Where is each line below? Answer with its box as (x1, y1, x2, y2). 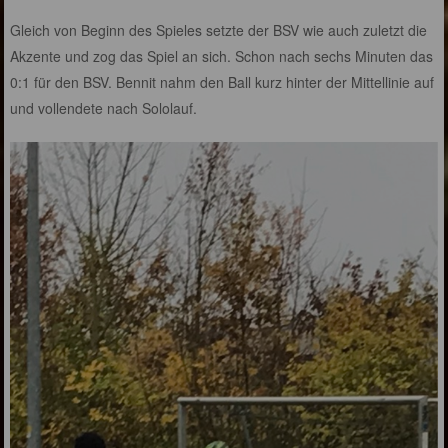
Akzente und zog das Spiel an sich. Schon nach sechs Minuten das (10, 45, 434, 66)
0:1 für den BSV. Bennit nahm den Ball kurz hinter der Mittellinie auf (10, 71, 435, 92)
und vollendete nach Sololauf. (10, 97, 198, 118)
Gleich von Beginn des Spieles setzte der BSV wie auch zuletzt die (10, 19, 428, 40)
